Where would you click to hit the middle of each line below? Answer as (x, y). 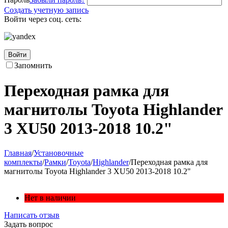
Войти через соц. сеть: (43, 19)
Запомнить (33, 66)
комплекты (23, 162)
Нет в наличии (50, 198)
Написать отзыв (32, 215)
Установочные (59, 153)
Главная (18, 153)
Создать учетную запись (46, 10)
